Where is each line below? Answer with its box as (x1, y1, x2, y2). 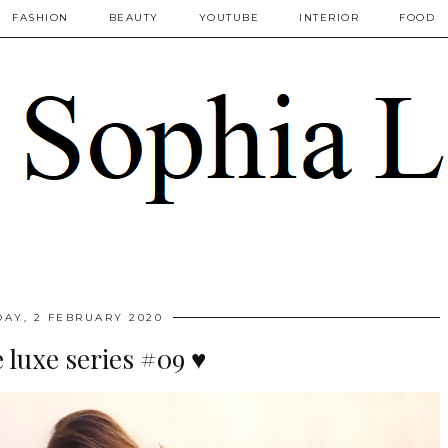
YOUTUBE (198, 11, 259, 24)
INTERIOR (299, 11, 359, 24)
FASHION (12, 11, 69, 24)
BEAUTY (108, 11, 159, 24)
